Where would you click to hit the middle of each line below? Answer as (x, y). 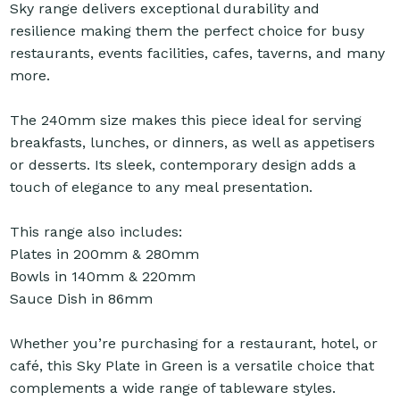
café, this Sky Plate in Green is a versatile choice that (192, 366)
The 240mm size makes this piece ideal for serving (186, 121)
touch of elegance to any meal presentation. (162, 187)
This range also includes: (96, 232)
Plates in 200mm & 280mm (105, 254)
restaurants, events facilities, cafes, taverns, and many (198, 54)
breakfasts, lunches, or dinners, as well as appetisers (193, 143)
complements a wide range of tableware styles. (173, 388)
